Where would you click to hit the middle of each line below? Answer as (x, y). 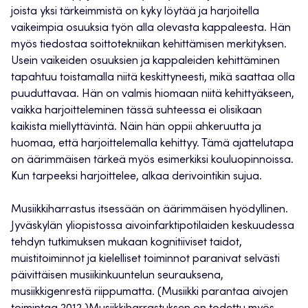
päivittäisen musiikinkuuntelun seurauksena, (117, 276)
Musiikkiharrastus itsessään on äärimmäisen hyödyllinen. (150, 210)
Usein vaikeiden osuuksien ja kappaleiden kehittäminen (145, 62)
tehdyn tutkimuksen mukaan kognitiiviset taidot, (126, 243)
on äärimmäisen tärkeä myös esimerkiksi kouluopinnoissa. (152, 161)
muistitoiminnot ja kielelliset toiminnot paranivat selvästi (145, 260)
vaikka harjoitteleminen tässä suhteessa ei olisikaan (136, 111)
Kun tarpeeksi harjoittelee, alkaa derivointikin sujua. (136, 177)
